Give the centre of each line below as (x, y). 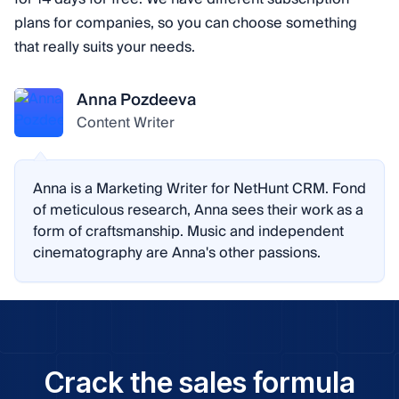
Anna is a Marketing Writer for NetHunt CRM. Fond (199, 188)
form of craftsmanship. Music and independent (188, 231)
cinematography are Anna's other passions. (177, 252)
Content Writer (126, 122)
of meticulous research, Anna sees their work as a (198, 210)
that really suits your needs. (105, 47)
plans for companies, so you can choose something (186, 23)
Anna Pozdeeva (136, 100)
